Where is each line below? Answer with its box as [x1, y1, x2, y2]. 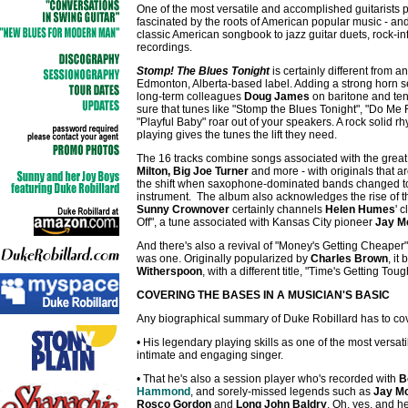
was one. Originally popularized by [137, 252, 308, 265]
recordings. [137, 41, 192, 54]
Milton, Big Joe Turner [137, 165, 249, 178]
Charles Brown [308, 252, 388, 265]
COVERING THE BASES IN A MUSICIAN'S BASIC [137, 289, 390, 301]
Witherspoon [137, 265, 202, 278]
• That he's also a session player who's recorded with [137, 372, 399, 385]
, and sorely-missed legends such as [190, 385, 371, 398]
